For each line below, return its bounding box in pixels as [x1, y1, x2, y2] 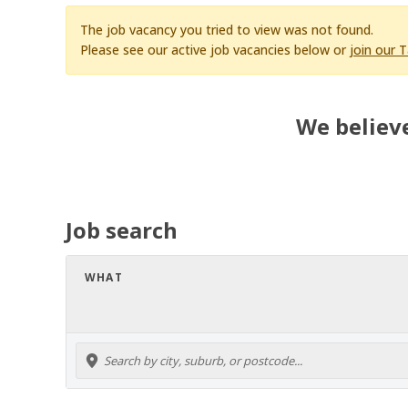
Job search [66, 214, 178, 245]
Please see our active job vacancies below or [80, 40, 350, 58]
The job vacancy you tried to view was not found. [80, 20, 373, 38]
